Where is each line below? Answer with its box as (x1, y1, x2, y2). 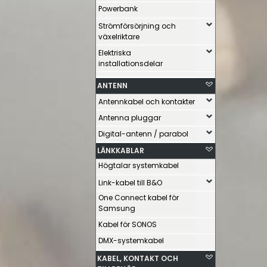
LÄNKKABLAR (97, 145, 144, 156)
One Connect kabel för (98, 193, 179, 203)
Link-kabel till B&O (98, 178, 162, 188)
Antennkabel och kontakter (98, 97, 195, 107)
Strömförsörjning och (98, 21, 176, 31)
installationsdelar (98, 58, 163, 69)
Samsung (98, 203, 135, 213)
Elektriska (98, 48, 131, 58)
